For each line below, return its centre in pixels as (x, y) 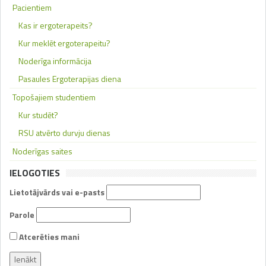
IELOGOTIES (35, 172)
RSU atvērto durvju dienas (64, 132)
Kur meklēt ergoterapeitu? (64, 43)
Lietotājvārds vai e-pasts (57, 192)
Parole (22, 214)
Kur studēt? (38, 115)
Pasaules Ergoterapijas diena (70, 78)
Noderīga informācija (55, 61)
